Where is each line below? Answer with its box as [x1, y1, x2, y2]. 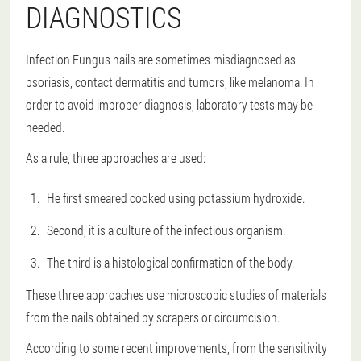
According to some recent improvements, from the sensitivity [26, 339, 327, 356]
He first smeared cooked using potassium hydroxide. [47, 189, 305, 206]
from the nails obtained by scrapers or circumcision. [26, 309, 280, 326]
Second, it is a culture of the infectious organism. [47, 222, 285, 239]
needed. [26, 118, 64, 135]
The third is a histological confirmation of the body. [47, 254, 294, 271]
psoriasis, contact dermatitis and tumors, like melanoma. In [26, 73, 314, 90]
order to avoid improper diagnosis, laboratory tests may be [26, 96, 313, 113]
